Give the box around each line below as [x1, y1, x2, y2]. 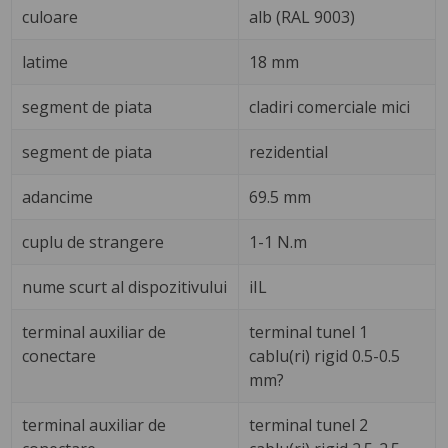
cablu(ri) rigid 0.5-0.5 [249, 344, 401, 367]
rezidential [249, 140, 329, 163]
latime [22, 50, 69, 73]
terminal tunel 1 [249, 320, 369, 343]
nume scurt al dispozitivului [22, 275, 228, 298]
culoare [22, 5, 79, 28]
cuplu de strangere [22, 230, 165, 253]
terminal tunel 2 [249, 413, 369, 436]
